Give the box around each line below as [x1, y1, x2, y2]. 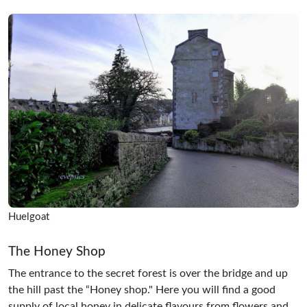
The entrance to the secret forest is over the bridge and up [8, 267, 288, 279]
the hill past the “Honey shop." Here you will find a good [8, 284, 275, 295]
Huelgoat [8, 211, 49, 222]
